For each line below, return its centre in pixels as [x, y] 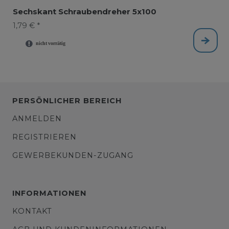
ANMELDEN [37, 119]
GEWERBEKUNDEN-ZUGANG [73, 156]
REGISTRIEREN [44, 137]
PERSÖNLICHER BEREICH [67, 101]
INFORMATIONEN [49, 193]
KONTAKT [32, 211]
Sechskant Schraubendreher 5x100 [84, 11]
